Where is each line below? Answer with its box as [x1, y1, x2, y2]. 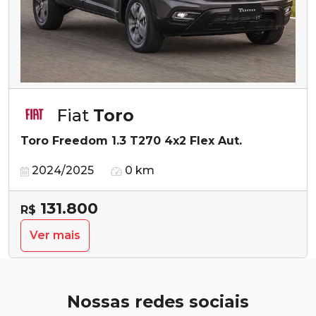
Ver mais [30, 228, 80, 242]
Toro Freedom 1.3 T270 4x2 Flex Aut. [20, 133, 242, 147]
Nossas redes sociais [67, 291, 249, 312]
